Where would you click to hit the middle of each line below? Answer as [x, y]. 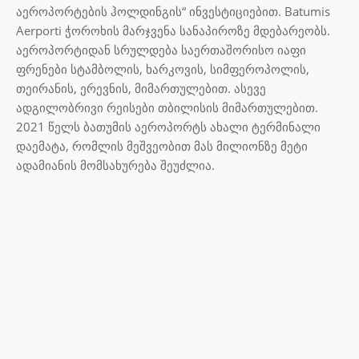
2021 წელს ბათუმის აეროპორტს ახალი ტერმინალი [168, 126]
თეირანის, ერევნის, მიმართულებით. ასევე [141, 88]
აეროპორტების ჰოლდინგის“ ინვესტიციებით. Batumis [173, 11]
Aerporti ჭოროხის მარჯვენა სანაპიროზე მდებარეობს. [173, 30]
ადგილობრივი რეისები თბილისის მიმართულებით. [167, 107]
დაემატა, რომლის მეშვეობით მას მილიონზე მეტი [162, 145]
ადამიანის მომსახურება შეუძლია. [115, 165]
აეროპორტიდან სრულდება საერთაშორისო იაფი [161, 49]
